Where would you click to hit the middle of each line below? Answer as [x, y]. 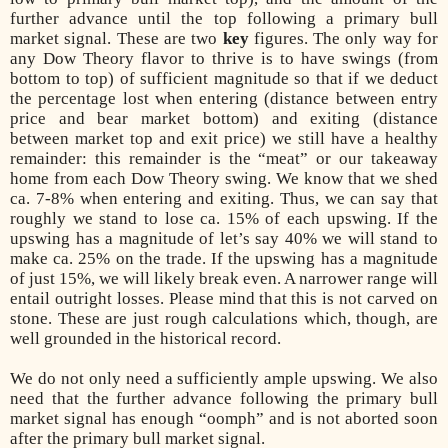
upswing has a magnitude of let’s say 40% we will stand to [224, 239]
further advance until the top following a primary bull [224, 19]
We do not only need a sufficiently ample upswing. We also [224, 379]
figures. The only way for [343, 39]
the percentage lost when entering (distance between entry [224, 99]
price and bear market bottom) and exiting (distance [224, 119]
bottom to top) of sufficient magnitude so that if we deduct [224, 79]
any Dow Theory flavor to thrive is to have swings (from [224, 59]
